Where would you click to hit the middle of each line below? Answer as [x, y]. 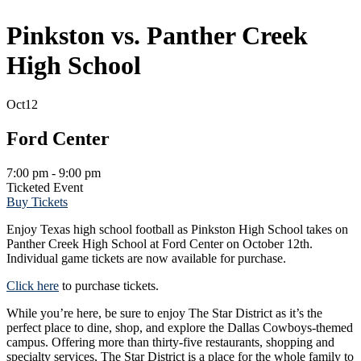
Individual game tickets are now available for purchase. [146, 259]
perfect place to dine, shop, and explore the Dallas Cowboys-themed [180, 328]
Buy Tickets [37, 202]
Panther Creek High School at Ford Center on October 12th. [160, 244]
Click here [33, 286]
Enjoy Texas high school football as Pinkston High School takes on [177, 230]
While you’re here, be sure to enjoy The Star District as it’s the [164, 313]
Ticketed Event [45, 188]
